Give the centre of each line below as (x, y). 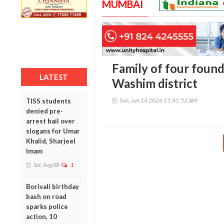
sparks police (47, 206)
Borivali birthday (52, 186)
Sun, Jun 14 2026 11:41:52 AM (158, 100)
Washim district (154, 83)
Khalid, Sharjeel (51, 141)
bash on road (46, 196)
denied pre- (44, 111)
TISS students (48, 101)
